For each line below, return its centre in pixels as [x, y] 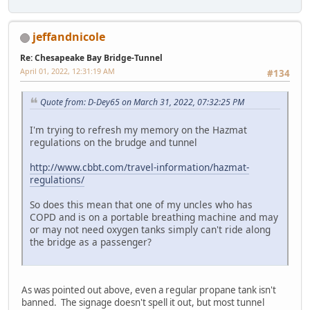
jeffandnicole [69, 37]
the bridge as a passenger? [91, 242]
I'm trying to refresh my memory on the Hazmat [138, 130]
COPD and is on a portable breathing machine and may [154, 217]
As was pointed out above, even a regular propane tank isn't [149, 290]
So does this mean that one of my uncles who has [141, 205]
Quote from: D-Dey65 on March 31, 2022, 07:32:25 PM [142, 102]
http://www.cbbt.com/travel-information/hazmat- [139, 167]
